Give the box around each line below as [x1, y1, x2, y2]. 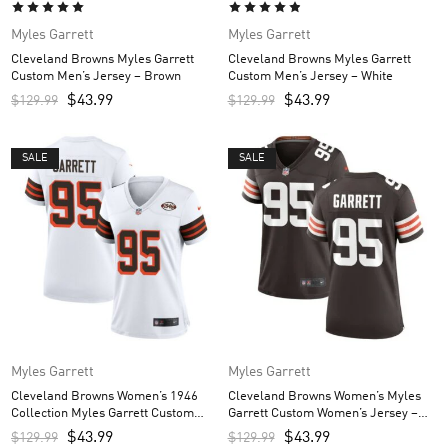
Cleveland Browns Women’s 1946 [11, 390, 198, 403]
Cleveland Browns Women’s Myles [227, 390, 421, 403]
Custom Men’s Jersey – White [227, 69, 393, 83]
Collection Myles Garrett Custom [11, 407, 194, 420]
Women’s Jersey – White [11, 424, 147, 437]
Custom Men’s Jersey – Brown [11, 69, 181, 83]
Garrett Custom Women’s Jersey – [227, 407, 418, 420]
